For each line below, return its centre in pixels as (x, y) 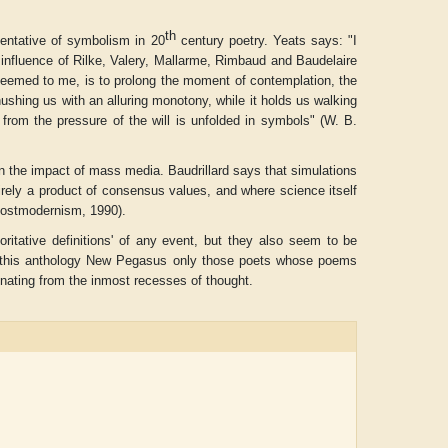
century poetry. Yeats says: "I (266, 41)
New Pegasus (127, 261)
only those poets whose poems (262, 261)
